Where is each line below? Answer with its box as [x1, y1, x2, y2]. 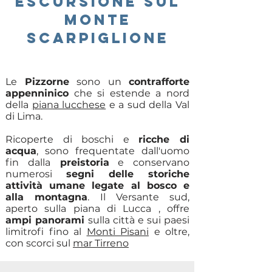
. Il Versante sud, [87, 191, 189, 203]
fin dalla [5, 157, 50, 168]
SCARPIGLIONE [26, 29, 169, 47]
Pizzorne [24, 76, 69, 87]
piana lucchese [32, 99, 106, 110]
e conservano [109, 157, 189, 168]
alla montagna [5, 191, 88, 203]
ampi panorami [5, 214, 88, 226]
